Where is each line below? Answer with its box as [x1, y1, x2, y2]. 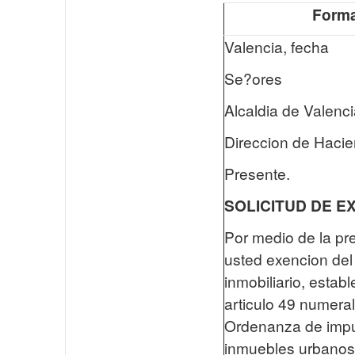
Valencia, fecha [224, 36, 329, 57]
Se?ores [224, 67, 282, 89]
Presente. [224, 162, 290, 184]
